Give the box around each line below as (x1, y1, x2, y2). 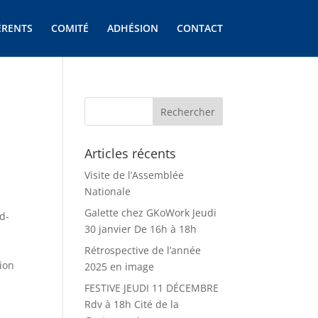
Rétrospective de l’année (84, 243, 202, 257)
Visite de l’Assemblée (84, 168, 185, 182)
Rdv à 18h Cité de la (84, 297, 180, 311)
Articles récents (84, 145, 177, 162)
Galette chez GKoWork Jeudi (84, 206, 217, 219)
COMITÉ (50, 21, 89, 35)
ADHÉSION (106, 21, 158, 35)
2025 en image (84, 260, 155, 273)
